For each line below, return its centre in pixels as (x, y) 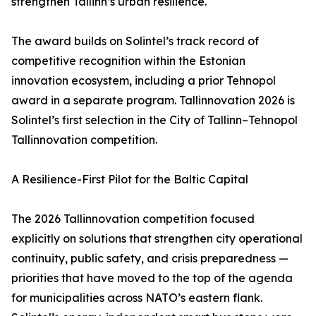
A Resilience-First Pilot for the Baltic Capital (130, 180)
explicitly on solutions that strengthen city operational (157, 239)
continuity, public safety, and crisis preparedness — (150, 259)
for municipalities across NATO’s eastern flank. (137, 298)
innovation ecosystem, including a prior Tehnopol (144, 81)
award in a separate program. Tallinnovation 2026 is (153, 101)
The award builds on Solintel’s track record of (135, 41)
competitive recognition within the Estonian (128, 61)
